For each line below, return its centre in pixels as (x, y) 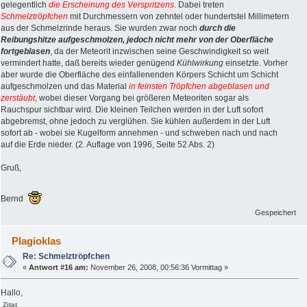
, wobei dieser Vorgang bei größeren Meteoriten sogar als (142, 98)
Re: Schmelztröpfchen (66, 257)
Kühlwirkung (200, 63)
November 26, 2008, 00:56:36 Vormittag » (159, 268)
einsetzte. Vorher (256, 63)
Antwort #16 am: (59, 268)
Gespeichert (276, 213)
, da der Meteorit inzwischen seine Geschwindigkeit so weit (159, 52)
